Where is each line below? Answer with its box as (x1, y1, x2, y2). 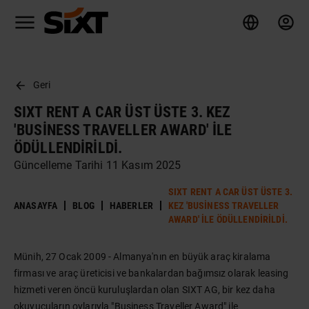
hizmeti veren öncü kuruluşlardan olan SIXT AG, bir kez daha (14, 284, 275, 295)
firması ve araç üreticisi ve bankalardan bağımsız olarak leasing (14, 268, 289, 279)
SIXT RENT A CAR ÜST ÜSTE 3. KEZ (14, 103, 231, 121)
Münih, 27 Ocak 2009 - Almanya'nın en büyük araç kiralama (14, 251, 271, 262)
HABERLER (109, 200, 154, 211)
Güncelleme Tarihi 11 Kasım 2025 (14, 159, 181, 172)
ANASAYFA (14, 200, 58, 211)
